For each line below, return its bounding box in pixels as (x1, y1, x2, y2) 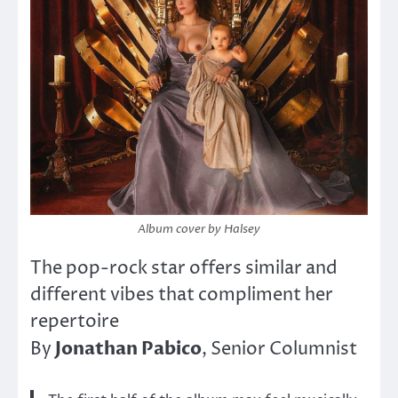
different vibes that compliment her (30, 283, 333, 307)
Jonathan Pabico (55, 336, 202, 361)
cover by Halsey (176, 220, 260, 237)
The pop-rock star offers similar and (30, 256, 338, 281)
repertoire (30, 309, 119, 334)
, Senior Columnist (202, 337, 357, 362)
